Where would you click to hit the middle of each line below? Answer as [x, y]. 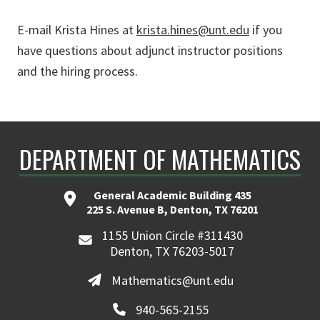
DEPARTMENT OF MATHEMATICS [160, 159]
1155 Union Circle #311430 [172, 236]
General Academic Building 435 [172, 195]
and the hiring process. [77, 71]
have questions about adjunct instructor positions [150, 51]
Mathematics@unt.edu [172, 281]
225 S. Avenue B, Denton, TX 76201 [172, 210]
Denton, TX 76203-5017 [172, 251]
